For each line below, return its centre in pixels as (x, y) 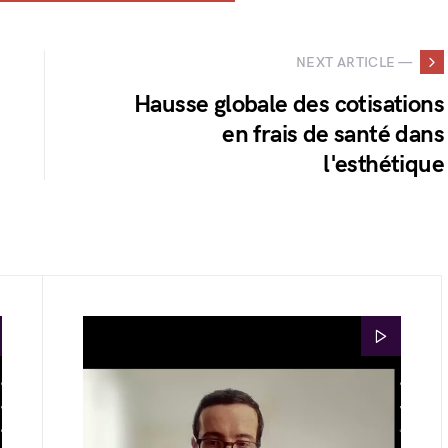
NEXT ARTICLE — (354, 62)
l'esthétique (383, 164)
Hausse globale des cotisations (289, 104)
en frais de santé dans (333, 134)
